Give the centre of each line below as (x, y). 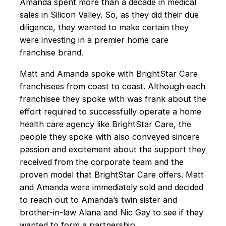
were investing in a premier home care (94, 40)
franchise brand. (51, 53)
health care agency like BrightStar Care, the (105, 124)
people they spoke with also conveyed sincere (109, 136)
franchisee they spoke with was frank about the (113, 99)
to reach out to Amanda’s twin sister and (98, 200)
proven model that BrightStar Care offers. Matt (111, 174)
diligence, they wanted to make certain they (104, 27)
